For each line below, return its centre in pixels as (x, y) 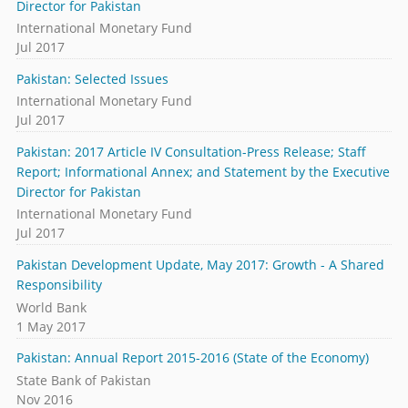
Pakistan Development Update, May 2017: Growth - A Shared (200, 265)
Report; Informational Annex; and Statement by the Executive (203, 171)
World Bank (51, 307)
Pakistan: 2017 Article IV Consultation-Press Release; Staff (191, 151)
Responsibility (59, 285)
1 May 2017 (51, 326)
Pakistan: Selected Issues (92, 78)
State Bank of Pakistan (83, 380)
